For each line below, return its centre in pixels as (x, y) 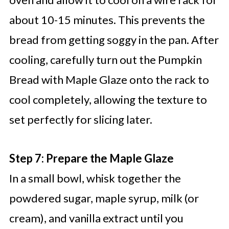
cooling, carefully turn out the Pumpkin (105, 60)
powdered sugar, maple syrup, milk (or (104, 198)
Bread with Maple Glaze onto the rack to (109, 80)
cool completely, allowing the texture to (108, 100)
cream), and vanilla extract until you (96, 218)
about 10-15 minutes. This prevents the (107, 20)
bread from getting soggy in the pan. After (114, 40)
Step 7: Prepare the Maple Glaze (91, 158)
